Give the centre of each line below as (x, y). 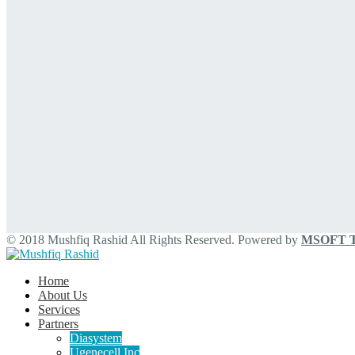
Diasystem (96, 338)
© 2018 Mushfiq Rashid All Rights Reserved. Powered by (154, 240)
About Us (63, 296)
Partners (58, 324)
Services (59, 310)
